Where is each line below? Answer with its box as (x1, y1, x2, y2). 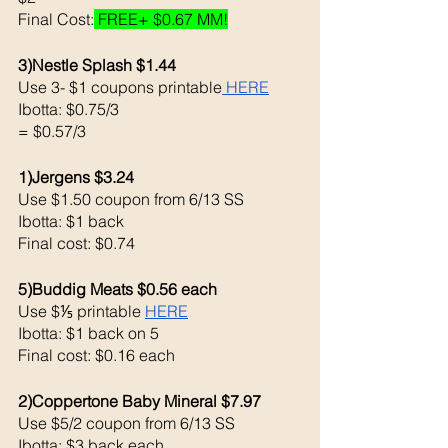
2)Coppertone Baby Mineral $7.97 (18, 390, 261, 411)
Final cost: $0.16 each (18, 344, 179, 365)
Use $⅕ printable (18, 300, 145, 321)
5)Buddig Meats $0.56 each (18, 278, 221, 299)
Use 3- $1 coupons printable (18, 76, 222, 97)
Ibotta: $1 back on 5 (18, 322, 159, 343)
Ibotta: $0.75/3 (18, 98, 119, 119)
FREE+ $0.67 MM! (94, 8, 228, 29)
